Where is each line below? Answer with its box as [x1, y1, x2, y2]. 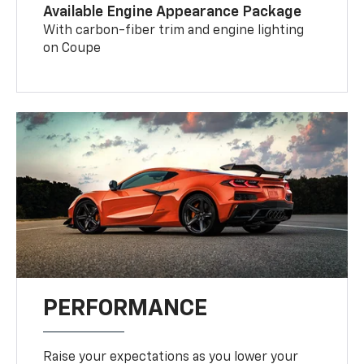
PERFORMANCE [43, 297, 208, 320]
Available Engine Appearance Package [43, 4, 302, 19]
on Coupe [43, 41, 102, 55]
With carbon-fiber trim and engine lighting [43, 24, 305, 37]
